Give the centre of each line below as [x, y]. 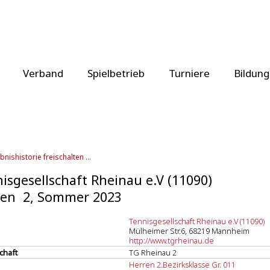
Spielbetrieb [116, 73]
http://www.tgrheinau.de [171, 240]
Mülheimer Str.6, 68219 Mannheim [189, 231]
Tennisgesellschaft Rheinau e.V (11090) [197, 221]
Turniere [189, 73]
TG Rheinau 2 [153, 253]
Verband [43, 73]
